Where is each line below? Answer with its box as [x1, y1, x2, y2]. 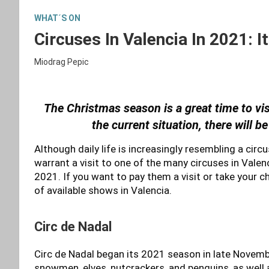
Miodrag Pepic [34, 56, 89, 67]
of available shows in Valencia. [34, 184, 172, 196]
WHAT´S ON [34, 13, 80, 23]
